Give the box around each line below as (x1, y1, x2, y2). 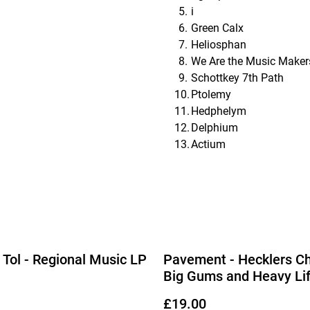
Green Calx (191, 21, 244, 35)
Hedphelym (191, 104, 246, 118)
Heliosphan (191, 37, 246, 51)
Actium (191, 137, 226, 151)
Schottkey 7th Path (191, 71, 284, 84)
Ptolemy (191, 87, 231, 101)
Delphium (191, 120, 238, 134)
